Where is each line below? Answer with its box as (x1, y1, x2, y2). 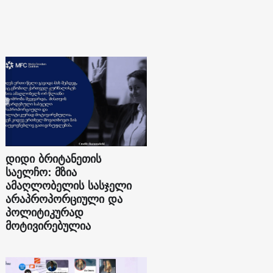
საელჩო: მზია (5, 163, 77, 182)
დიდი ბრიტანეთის (5, 149, 102, 169)
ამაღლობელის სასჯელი (5, 176, 132, 196)
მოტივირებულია (5, 216, 91, 236)
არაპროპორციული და (5, 190, 123, 209)
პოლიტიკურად (5, 203, 84, 222)
